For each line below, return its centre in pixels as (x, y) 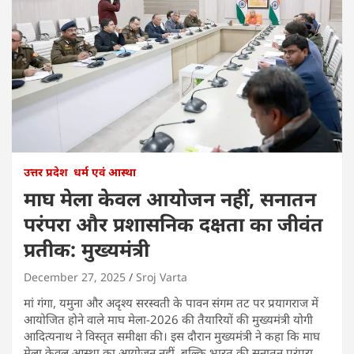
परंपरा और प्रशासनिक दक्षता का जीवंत (173, 223)
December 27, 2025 (75, 277)
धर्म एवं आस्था (105, 171)
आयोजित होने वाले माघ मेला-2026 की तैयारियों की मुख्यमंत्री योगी (168, 319)
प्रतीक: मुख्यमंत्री (87, 249)
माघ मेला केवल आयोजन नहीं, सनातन (170, 198)
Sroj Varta (162, 277)
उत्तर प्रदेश (46, 171)
